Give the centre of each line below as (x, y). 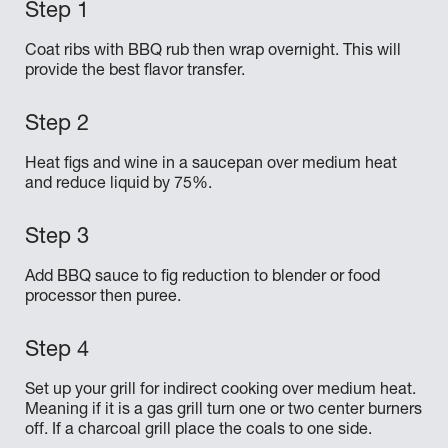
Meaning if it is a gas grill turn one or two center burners (223, 411)
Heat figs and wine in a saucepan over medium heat (211, 165)
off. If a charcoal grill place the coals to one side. (198, 431)
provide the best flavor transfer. (135, 72)
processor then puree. (103, 298)
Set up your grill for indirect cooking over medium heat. (220, 391)
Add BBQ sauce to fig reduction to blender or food (202, 278)
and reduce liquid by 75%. (118, 185)
